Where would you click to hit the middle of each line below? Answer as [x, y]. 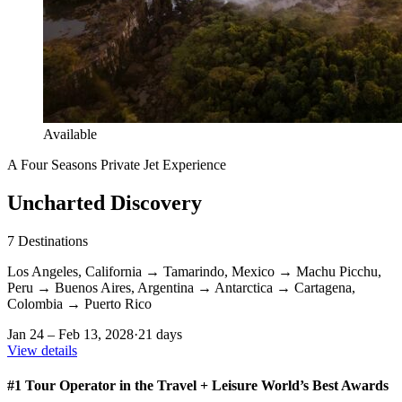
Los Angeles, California [74, 271]
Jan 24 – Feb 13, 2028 [70, 334]
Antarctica [244, 287]
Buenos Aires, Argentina [124, 287]
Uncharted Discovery [105, 202]
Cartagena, [325, 287]
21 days [160, 334]
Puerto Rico [118, 303]
